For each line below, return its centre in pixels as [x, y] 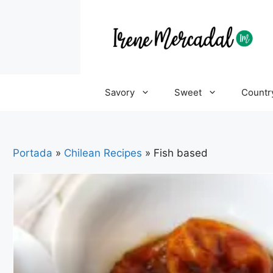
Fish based [181, 153]
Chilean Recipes [103, 153]
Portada [33, 153]
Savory [120, 92]
